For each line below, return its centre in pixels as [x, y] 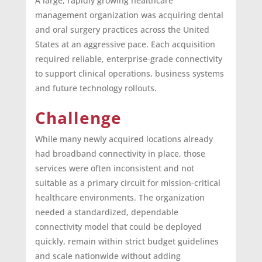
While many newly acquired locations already [124, 139]
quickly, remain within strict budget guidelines [127, 242]
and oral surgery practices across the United [122, 30]
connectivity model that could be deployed [118, 227]
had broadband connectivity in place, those [120, 154]
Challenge [78, 118]
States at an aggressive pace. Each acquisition [125, 44]
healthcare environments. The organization [120, 198]
